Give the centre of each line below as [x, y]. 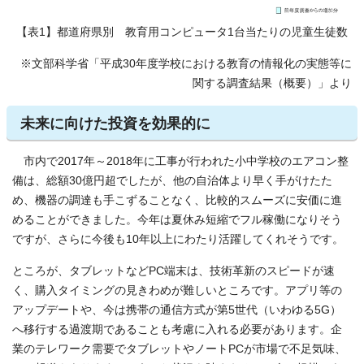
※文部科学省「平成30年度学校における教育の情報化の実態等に [186, 64]
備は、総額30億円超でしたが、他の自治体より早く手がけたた [172, 181]
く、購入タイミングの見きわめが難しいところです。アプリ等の [177, 291]
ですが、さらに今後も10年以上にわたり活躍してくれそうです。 [178, 240]
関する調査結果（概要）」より [272, 84]
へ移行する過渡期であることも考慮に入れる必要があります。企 [177, 330]
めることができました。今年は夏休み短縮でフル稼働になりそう [177, 220]
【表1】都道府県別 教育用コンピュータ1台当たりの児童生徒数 [182, 32]
